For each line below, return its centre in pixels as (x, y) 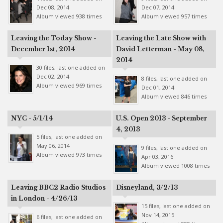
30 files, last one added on (70, 67)
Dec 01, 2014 (158, 87)
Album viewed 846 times (174, 96)
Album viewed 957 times (174, 16)
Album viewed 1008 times (175, 166)
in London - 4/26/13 (44, 198)
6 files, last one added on (69, 217)
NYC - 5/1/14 (32, 118)
